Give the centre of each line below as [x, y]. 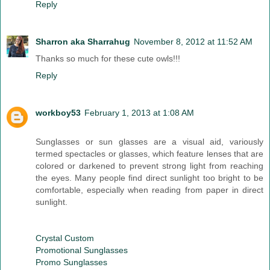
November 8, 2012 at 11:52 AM [193, 42]
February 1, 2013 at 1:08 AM [139, 113]
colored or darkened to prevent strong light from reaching [149, 166]
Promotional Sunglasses [82, 250]
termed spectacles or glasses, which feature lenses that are [149, 154]
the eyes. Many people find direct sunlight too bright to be [149, 178]
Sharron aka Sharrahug [83, 42]
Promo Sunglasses [71, 262]
